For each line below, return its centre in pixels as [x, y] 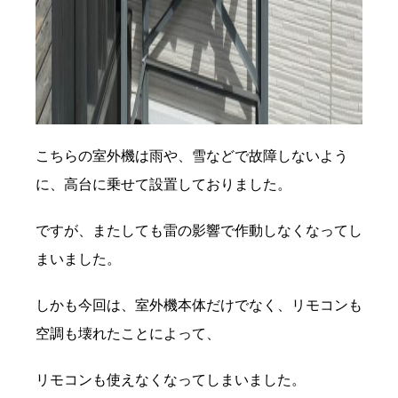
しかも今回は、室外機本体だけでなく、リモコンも [199, 306]
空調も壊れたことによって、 [128, 334]
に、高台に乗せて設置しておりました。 [163, 185]
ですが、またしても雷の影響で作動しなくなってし [199, 231]
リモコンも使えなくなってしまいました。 [171, 380]
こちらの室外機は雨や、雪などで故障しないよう [192, 156]
